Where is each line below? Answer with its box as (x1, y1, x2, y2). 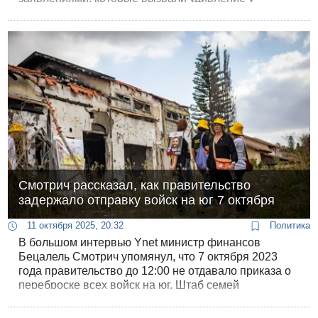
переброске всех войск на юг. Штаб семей (18, 278, 240, 291)
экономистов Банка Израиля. (18, 6, 172, 19)
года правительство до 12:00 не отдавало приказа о (18, 264, 292, 277)
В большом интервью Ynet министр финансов (18, 236, 261, 248)
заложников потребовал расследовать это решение (18, 292, 293, 305)
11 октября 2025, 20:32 (24, 219, 124, 231)
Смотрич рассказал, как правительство (18, 177, 251, 192)
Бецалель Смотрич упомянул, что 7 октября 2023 (18, 250, 278, 263)
